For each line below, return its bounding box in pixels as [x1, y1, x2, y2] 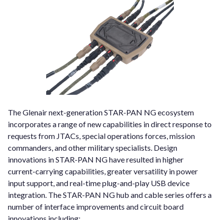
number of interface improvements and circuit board [8, 202, 184, 212]
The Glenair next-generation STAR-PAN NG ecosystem [8, 108, 194, 117]
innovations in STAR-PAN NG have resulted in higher [8, 155, 184, 165]
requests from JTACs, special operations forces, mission [8, 131, 195, 141]
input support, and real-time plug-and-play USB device [8, 178, 190, 188]
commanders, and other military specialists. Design [8, 143, 177, 153]
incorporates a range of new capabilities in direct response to [8, 119, 212, 129]
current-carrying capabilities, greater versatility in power [8, 166, 198, 176]
